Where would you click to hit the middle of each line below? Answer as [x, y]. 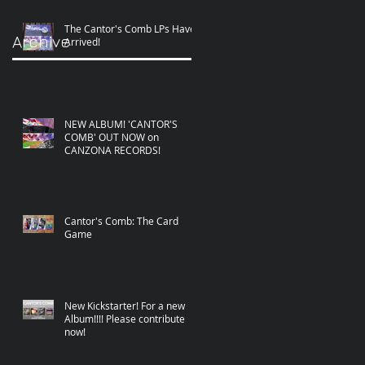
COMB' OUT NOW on [112, 136]
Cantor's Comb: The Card [121, 220]
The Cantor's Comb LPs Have [130, 28]
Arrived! [82, 41]
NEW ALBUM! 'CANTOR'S [121, 123]
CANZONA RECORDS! [112, 150]
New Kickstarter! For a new [125, 305]
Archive [42, 41]
